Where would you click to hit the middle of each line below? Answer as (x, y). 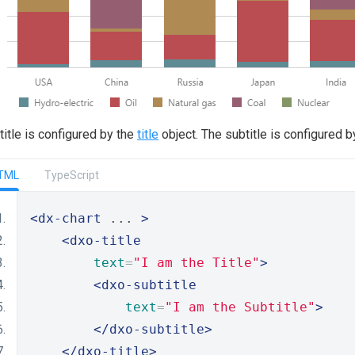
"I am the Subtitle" (240, 307)
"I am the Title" (197, 263)
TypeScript (72, 175)
